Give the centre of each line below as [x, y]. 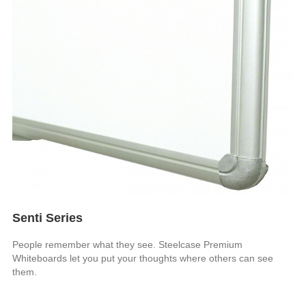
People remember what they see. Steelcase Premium [128, 244]
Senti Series [48, 218]
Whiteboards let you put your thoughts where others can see [143, 258]
